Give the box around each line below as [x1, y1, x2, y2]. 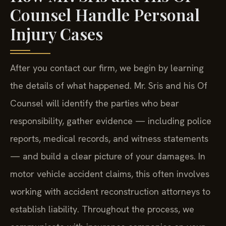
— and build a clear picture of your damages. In [10, 150, 205, 162]
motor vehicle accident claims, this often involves [10, 167, 209, 180]
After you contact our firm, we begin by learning [10, 62, 204, 74]
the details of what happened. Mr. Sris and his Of [10, 79, 207, 91]
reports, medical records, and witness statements [10, 132, 208, 144]
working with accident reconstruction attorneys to [10, 185, 210, 197]
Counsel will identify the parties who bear [10, 97, 179, 109]
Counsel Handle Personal [10, 3, 200, 25]
